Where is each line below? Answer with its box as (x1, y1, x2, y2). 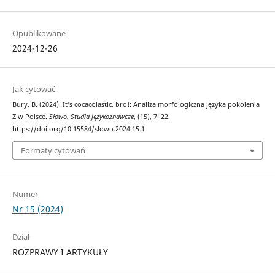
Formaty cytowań (20, 145, 85, 157)
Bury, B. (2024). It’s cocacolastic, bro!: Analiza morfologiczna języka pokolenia (12, 99, 260, 109)
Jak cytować (12, 83, 55, 95)
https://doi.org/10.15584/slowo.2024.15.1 (12, 124, 145, 133)
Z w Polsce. (12, 112, 49, 121)
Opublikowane (12, 27, 66, 39)
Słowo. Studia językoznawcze (48, 112, 134, 121)
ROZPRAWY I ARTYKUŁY (12, 246, 108, 258)
